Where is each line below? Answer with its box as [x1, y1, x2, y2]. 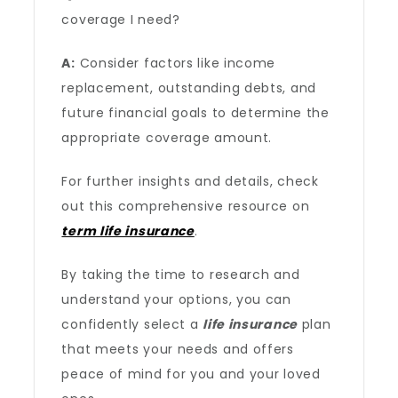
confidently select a [61, 315, 203, 333]
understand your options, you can [61, 291, 291, 308]
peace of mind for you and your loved [61, 365, 321, 383]
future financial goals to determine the [61, 104, 330, 122]
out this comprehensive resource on [61, 197, 310, 215]
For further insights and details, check [61, 172, 319, 190]
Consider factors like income [75, 54, 276, 72]
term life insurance [61, 222, 195, 240]
